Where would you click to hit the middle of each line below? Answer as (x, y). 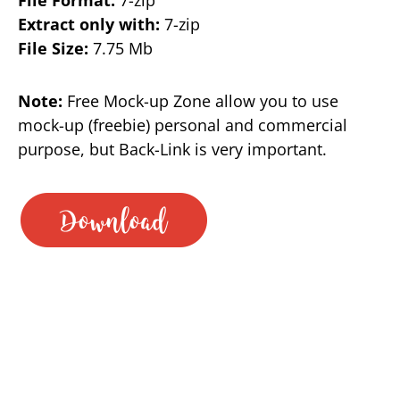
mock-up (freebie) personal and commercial (183, 125)
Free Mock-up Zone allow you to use (200, 100)
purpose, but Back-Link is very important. (172, 149)
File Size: (53, 48)
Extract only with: (89, 24)
